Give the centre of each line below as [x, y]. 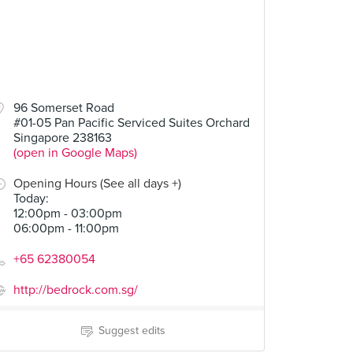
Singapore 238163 [63, 138]
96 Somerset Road [64, 108]
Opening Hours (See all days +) [97, 184]
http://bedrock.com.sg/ [76, 290]
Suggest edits [132, 331]
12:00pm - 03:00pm [68, 214]
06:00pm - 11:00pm [66, 229]
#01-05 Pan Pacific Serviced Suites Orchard [132, 123]
